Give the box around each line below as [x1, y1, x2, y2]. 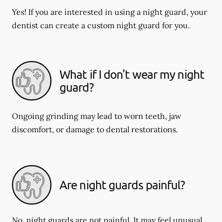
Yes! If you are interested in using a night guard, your [12, 6, 207, 17]
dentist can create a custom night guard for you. [12, 20, 190, 30]
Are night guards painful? [59, 177, 185, 192]
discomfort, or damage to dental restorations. [12, 124, 178, 134]
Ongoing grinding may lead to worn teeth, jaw [12, 111, 181, 121]
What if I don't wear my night [59, 66, 204, 81]
